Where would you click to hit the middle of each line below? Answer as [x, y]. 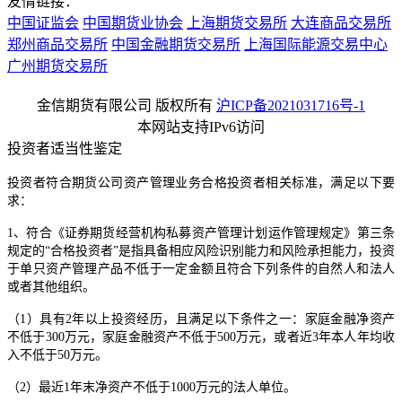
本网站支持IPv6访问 [201, 127]
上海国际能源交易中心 [316, 44]
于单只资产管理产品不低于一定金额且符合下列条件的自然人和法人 [201, 268]
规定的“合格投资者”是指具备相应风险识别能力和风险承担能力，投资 [201, 250]
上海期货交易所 [237, 22]
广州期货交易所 [57, 66]
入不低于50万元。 [57, 354]
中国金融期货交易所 [176, 44]
